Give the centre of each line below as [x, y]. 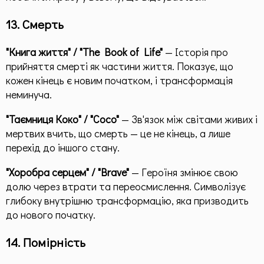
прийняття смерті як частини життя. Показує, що [120, 66]
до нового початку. [51, 215]
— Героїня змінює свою [184, 172]
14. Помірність [46, 242]
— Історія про [195, 52]
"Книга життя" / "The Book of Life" [84, 52]
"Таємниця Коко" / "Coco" [62, 119]
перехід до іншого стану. [63, 148]
